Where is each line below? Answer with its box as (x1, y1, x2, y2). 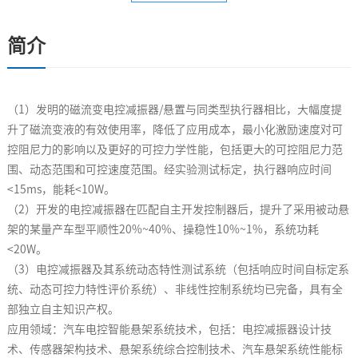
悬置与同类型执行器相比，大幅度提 (162, 104, 342, 116)
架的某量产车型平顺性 (6, 224, 119, 236)
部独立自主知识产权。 (6, 304, 119, 316)
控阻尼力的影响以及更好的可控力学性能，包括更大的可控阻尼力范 (6, 144, 343, 156)
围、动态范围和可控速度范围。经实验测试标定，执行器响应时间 (6, 164, 332, 176)
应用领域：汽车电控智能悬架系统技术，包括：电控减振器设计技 (6, 324, 332, 336)
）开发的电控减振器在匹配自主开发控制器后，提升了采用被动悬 (24, 204, 349, 216)
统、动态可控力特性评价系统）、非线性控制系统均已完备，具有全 (6, 284, 343, 296)
